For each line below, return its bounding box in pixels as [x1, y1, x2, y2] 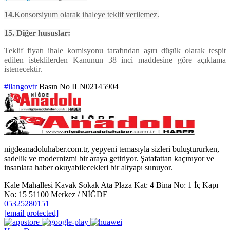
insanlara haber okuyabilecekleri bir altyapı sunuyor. [4, 163, 172, 172]
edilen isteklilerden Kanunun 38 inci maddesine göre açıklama [4, 55, 226, 65]
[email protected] [4, 208, 59, 218]
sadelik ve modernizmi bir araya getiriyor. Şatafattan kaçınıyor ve [4, 154, 214, 163]
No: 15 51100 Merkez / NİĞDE [4, 190, 108, 199]
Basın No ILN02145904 [39, 82, 119, 91]
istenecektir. [4, 65, 42, 74]
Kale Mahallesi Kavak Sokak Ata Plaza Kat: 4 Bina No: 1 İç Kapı [4, 181, 218, 190]
